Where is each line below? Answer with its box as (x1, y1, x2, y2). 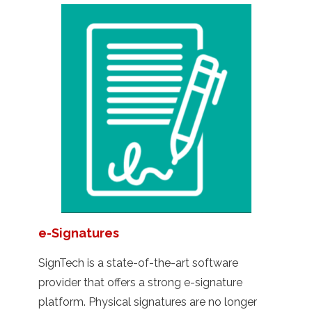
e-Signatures (38, 225, 119, 240)
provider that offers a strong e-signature (38, 275, 242, 289)
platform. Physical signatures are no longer (38, 295, 257, 309)
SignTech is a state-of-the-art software (38, 256, 238, 270)
